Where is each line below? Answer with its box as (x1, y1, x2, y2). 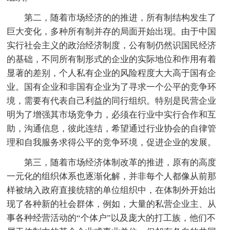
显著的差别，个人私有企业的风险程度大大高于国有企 (7, 68, 217, 78)
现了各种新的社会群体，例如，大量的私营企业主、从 (7, 199, 217, 209)
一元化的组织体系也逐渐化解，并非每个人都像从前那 (7, 171, 217, 181)
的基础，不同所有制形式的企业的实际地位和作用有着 (7, 54, 217, 64)
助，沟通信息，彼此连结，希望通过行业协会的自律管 (7, 123, 217, 133)
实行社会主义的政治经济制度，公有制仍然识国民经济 (7, 40, 217, 50)
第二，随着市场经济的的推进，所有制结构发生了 (24, 12, 217, 23)
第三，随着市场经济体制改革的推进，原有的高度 (24, 157, 217, 167)
